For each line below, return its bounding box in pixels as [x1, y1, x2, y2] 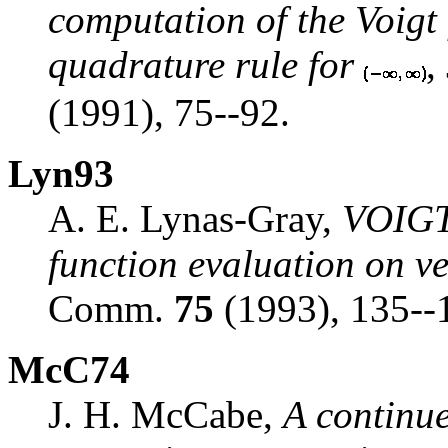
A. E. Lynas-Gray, [48, 196, 342, 240]
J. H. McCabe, [48, 392, 283, 436]
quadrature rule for [48, 42, 364, 86]
